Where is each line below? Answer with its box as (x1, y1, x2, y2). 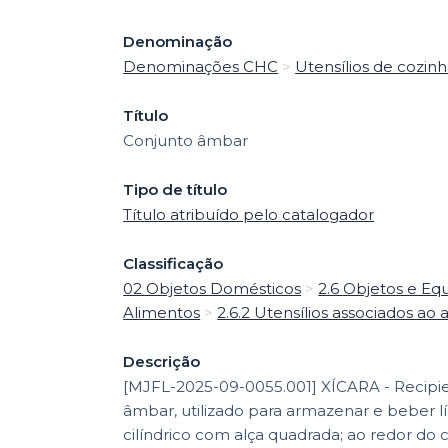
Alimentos (123, 302, 201, 322)
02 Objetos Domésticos (123, 278, 302, 298)
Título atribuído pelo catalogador (123, 204, 375, 224)
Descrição (123, 351, 201, 371)
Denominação (123, 31, 233, 51)
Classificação (123, 253, 224, 273)
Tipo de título (123, 179, 228, 199)
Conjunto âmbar (123, 130, 249, 150)
